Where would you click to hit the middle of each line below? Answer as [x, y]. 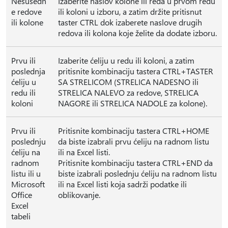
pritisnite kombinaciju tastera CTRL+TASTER [136, 71]
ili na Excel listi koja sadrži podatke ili [122, 184]
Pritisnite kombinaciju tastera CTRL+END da [135, 163]
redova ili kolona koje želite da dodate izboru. [137, 33]
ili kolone [27, 22]
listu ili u [26, 173]
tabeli [21, 216]
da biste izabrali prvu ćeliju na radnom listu [134, 141]
